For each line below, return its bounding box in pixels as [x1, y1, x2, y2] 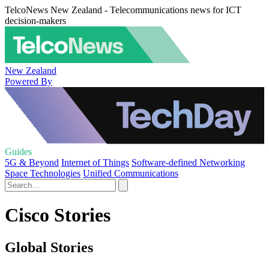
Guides [5, 147, 32, 157]
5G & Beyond [5, 157, 59, 168]
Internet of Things [61, 157, 129, 168]
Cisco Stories [5, 204, 110, 226]
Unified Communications [83, 168, 178, 178]
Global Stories [5, 239, 93, 255]
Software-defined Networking [131, 157, 245, 168]
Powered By [5, 76, 52, 86]
